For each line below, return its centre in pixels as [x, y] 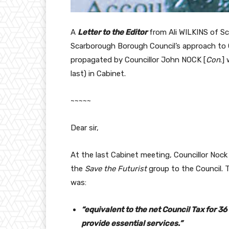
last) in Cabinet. [98, 74]
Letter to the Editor [112, 32]
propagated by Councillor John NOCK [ [138, 60]
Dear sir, [85, 128]
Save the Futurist [116, 169]
